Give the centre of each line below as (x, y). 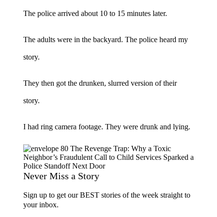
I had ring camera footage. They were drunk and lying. (107, 126)
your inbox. (41, 204)
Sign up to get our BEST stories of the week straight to (107, 195)
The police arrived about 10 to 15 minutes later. (95, 13)
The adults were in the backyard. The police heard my (106, 39)
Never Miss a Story (61, 176)
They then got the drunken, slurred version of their (100, 83)
